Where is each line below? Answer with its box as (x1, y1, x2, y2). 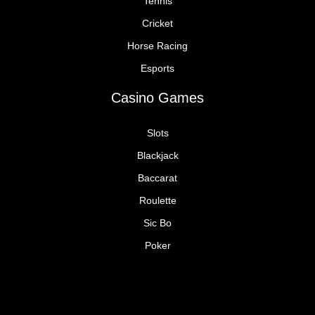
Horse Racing (127, 41, 188, 52)
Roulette (139, 195, 176, 207)
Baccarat (138, 173, 177, 184)
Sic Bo (143, 218, 172, 229)
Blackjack (136, 150, 179, 162)
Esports (141, 63, 174, 75)
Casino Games (111, 90, 204, 106)
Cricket (142, 18, 173, 30)
